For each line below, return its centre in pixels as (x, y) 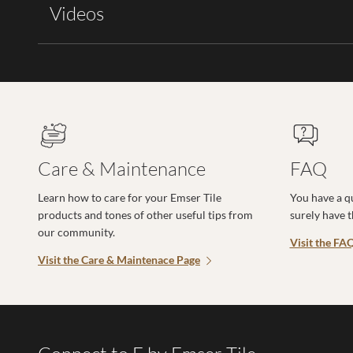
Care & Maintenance (122, 169)
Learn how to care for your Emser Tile (130, 197)
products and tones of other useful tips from (145, 215)
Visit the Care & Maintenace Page (119, 260)
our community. (76, 232)
